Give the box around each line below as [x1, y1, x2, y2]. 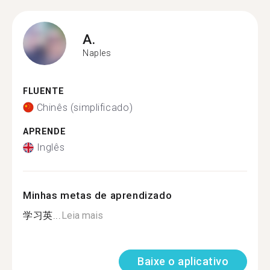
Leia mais [61, 210, 103, 221]
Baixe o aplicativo [137, 255, 228, 268]
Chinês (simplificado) [36, 101, 133, 113]
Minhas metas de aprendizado [23, 189, 172, 201]
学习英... [23, 210, 61, 221]
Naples [83, 48, 111, 58]
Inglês [36, 142, 65, 153]
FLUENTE [23, 86, 64, 96]
